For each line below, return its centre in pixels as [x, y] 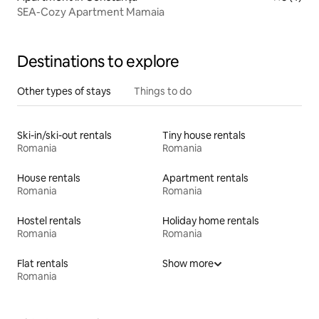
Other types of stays [64, 91]
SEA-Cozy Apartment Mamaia [91, 12]
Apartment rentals [205, 178]
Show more [188, 264]
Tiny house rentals [204, 136]
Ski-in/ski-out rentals [64, 136]
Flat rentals [43, 264]
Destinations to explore [98, 62]
